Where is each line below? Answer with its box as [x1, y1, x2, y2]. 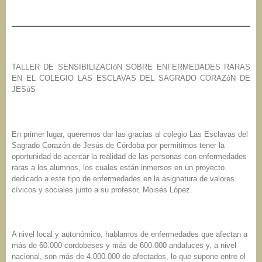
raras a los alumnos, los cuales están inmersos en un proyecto [12, 163, 225, 172]
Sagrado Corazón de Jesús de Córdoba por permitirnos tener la [12, 140, 225, 150]
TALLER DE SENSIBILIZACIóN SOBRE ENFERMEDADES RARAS [12, 62, 250, 71]
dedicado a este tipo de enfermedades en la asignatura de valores [12, 174, 235, 183]
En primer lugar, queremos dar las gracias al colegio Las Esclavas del [12, 129, 248, 139]
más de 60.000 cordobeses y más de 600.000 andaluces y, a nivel [12, 240, 236, 250]
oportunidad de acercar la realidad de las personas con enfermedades [12, 151, 247, 161]
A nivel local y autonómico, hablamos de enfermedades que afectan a [12, 229, 247, 239]
